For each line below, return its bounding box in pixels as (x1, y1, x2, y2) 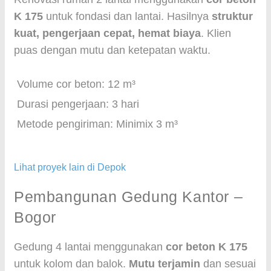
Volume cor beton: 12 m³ (17, 78, 135, 90)
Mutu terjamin (129, 258, 200, 270)
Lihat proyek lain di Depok (14, 162, 126, 172)
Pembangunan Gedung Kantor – (14, 188, 243, 205)
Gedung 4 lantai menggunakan (14, 241, 166, 253)
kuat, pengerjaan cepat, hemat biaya (14, 27, 201, 39)
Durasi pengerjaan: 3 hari (17, 98, 139, 110)
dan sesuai (200, 258, 256, 270)
